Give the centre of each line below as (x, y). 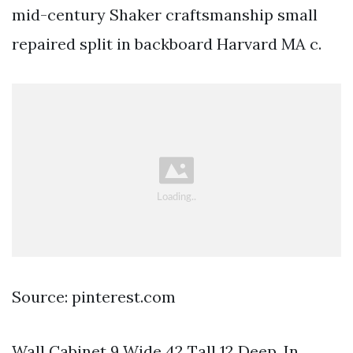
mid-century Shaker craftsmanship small (165, 14)
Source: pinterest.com (94, 297)
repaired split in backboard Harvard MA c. (167, 43)
